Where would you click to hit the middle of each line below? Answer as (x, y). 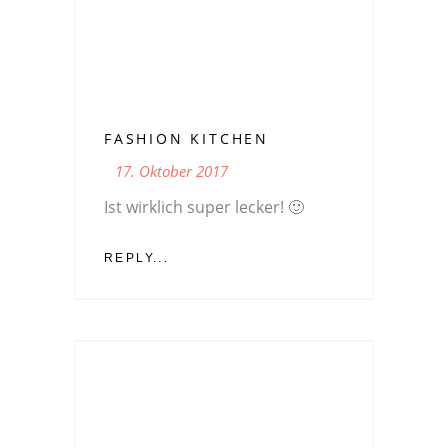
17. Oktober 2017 (171, 170)
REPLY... (137, 257)
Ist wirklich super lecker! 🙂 (204, 206)
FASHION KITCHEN (186, 138)
